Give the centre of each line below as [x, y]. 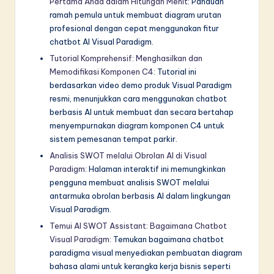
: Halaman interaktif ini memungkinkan [155, 169]
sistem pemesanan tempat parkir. [113, 139]
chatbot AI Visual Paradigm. [102, 41]
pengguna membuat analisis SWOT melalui [129, 182]
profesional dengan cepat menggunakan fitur [134, 28]
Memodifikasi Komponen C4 [102, 71]
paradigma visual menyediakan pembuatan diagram [146, 253]
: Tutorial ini [175, 71]
